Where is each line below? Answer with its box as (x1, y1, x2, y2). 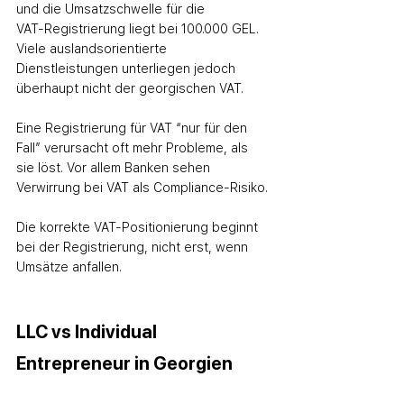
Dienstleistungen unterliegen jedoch (16, 61, 239, 76)
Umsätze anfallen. (16, 260, 122, 274)
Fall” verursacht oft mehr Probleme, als (16, 141, 252, 155)
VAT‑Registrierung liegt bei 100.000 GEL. (16, 22, 262, 36)
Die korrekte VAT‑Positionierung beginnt (16, 220, 262, 234)
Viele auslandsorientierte (16, 41, 170, 56)
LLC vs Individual (16, 321, 161, 343)
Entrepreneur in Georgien (16, 353, 233, 374)
